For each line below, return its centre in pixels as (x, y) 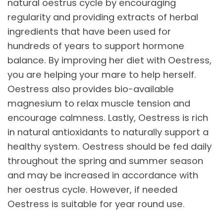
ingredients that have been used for (89, 32)
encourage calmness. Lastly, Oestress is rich (108, 118)
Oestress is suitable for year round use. (96, 204)
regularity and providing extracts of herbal (103, 17)
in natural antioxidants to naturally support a (108, 132)
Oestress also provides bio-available (91, 89)
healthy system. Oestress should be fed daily (110, 147)
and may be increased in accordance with (103, 175)
